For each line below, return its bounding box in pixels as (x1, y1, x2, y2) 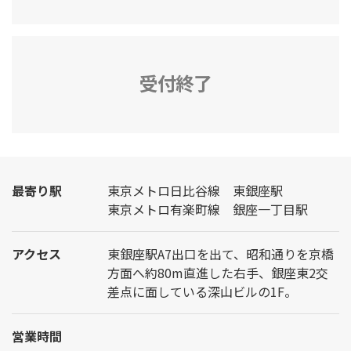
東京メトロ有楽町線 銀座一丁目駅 (107, 199, 308, 219)
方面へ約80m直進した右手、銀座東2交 (107, 262, 328, 282)
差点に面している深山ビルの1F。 (107, 281, 297, 301)
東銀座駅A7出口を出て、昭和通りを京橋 (107, 244, 334, 263)
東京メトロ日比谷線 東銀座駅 (107, 180, 283, 200)
